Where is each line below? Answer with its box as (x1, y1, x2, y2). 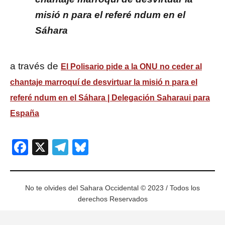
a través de (10, 61, 61, 72)
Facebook (28, 138, 99, 157)
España (10, 109, 39, 118)
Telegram (68, 138, 135, 157)
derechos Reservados (77, 195, 148, 203)
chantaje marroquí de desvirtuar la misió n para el (10, 78, 197, 87)
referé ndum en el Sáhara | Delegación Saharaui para (10, 93, 210, 102)
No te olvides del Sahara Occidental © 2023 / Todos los (25, 184, 200, 192)
